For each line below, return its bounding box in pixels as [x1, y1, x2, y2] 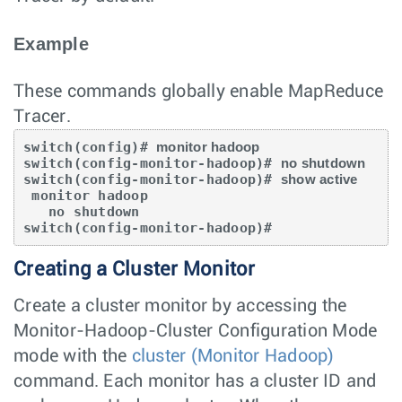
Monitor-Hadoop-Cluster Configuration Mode [13, 321, 378, 340]
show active [280, 170, 358, 187]
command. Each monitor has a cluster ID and [13, 371, 377, 390]
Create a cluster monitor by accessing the [13, 296, 347, 315]
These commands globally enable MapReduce [13, 82, 383, 100]
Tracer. [13, 107, 71, 126]
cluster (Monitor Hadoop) [131, 346, 335, 365]
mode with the [13, 346, 132, 365]
